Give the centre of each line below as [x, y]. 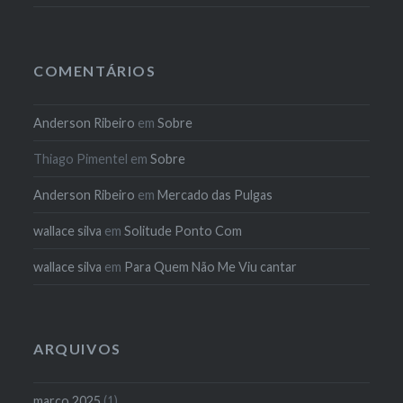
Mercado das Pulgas [215, 194]
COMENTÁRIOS [95, 70]
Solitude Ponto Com [184, 230]
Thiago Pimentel [81, 158]
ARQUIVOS [77, 348]
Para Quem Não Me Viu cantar [211, 266]
